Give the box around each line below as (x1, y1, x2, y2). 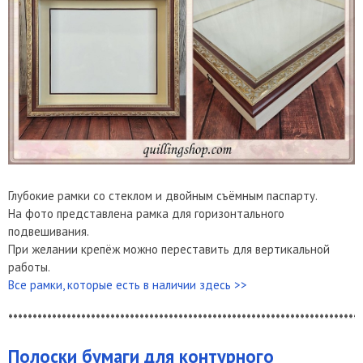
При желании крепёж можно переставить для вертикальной (8, 241, 330, 258)
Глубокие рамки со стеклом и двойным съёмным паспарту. (8, 188, 318, 204)
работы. (8, 259, 50, 275)
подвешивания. (8, 224, 92, 240)
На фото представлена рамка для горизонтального (8, 206, 284, 222)
